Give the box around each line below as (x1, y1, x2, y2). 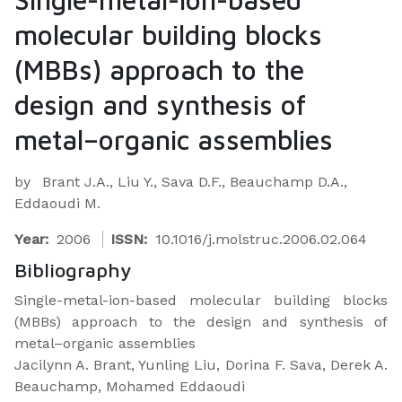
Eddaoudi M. (14, 195, 100, 212)
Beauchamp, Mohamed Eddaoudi (14, 378, 245, 395)
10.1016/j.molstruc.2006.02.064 (155, 231, 367, 248)
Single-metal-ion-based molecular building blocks (14, 292, 388, 309)
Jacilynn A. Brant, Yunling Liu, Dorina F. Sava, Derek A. (14, 356, 388, 373)
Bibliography (14, 258, 132, 282)
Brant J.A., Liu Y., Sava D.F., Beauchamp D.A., (42, 173, 347, 190)
